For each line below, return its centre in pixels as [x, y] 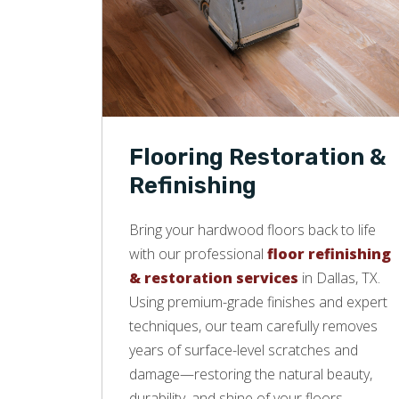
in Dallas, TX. [339, 278]
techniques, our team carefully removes [253, 326]
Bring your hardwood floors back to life [252, 230]
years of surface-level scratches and [244, 350]
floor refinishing [329, 254]
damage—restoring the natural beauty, [251, 375]
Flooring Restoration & [258, 158]
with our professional [198, 254]
